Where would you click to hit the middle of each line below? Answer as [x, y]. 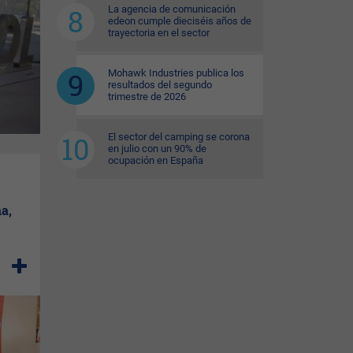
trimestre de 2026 [147, 97]
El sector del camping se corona [179, 137]
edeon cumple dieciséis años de [180, 21]
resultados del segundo [160, 85]
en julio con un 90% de [157, 149]
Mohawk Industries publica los [176, 73]
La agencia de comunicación [172, 9]
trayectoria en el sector [159, 33]
